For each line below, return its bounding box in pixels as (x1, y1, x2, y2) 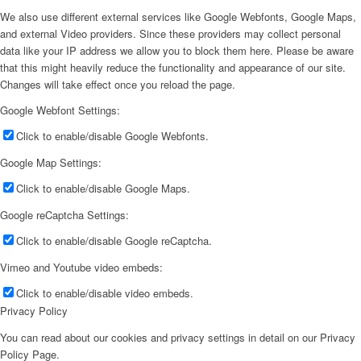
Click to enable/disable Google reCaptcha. (16, 233, 212, 249)
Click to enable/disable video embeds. (16, 285, 193, 301)
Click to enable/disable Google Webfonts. (16, 128, 209, 144)
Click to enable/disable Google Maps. (16, 180, 190, 197)
